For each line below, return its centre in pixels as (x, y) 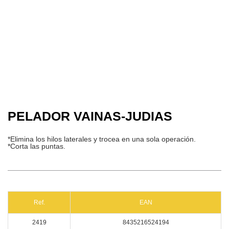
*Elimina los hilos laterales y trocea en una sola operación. (102, 139)
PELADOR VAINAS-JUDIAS (90, 116)
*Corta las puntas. (38, 146)
